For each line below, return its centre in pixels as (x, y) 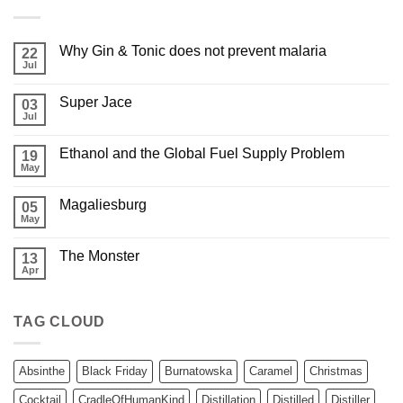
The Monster (99, 255)
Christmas (336, 372)
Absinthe (42, 372)
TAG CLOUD (60, 321)
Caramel (271, 372)
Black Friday (115, 372)
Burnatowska (198, 372)
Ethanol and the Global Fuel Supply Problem (202, 153)
